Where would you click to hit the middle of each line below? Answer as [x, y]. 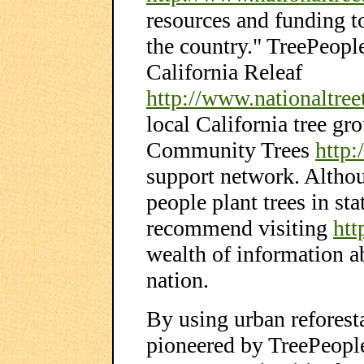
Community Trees [231, 150]
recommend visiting [240, 228]
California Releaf [224, 72]
